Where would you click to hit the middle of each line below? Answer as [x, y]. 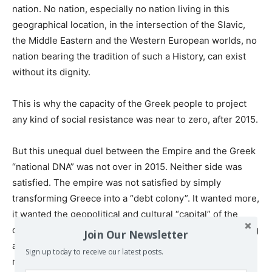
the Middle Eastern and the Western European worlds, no [134, 40]
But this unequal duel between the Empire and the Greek [134, 151]
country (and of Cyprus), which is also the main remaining [135, 229]
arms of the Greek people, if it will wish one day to [119, 245]
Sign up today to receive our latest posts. [94, 252]
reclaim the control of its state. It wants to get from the [128, 261]
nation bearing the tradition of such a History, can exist [129, 56]
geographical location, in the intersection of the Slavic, [129, 24]
